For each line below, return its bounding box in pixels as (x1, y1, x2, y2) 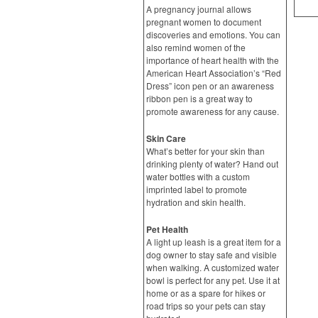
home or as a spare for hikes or (146, 287, 265, 299)
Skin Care (146, 132, 186, 145)
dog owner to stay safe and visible (146, 248, 277, 261)
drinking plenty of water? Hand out (146, 158, 278, 170)
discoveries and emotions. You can (146, 28, 280, 40)
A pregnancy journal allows (146, 3, 251, 15)
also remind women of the (146, 41, 246, 53)
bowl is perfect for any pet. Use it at (146, 274, 280, 286)
